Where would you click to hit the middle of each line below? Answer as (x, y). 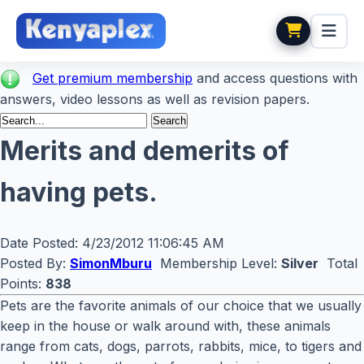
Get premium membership (113, 78)
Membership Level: (217, 264)
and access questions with (275, 78)
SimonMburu (111, 264)
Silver (300, 264)
